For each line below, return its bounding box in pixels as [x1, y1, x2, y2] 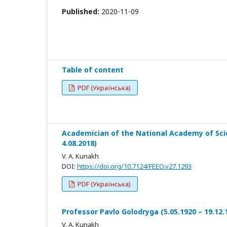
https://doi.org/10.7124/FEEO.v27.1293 [77, 161, 192, 171]
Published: [62, 6, 101, 16]
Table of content [62, 64, 124, 74]
